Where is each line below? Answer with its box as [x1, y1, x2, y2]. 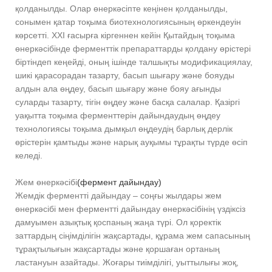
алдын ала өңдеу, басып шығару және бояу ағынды [15, 84, 221, 94]
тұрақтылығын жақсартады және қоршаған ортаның [15, 244, 220, 254]
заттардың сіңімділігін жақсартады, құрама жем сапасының [15, 231, 250, 241]
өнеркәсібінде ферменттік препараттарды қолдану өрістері [15, 44, 251, 54]
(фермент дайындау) [77, 177, 161, 188]
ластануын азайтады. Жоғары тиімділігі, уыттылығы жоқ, [15, 257, 239, 268]
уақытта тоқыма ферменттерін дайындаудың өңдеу [15, 110, 220, 121]
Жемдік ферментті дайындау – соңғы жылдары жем [15, 191, 222, 201]
